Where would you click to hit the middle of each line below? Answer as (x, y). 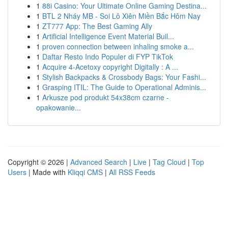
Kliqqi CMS (85, 172)
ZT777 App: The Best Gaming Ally (97, 26)
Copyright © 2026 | (39, 162)
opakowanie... (59, 107)
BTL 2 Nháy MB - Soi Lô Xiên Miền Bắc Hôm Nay (121, 16)
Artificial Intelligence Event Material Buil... (108, 36)
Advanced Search (99, 162)
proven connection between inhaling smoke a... (118, 46)
